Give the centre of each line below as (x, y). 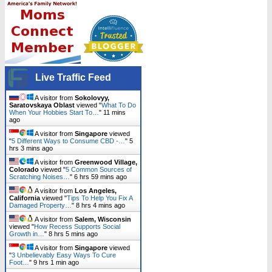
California (25, 198)
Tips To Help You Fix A (100, 198)
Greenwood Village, (106, 162)
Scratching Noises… (39, 177)
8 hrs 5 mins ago (73, 234)
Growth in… (27, 234)
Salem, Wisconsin (103, 219)
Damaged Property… (40, 206)
